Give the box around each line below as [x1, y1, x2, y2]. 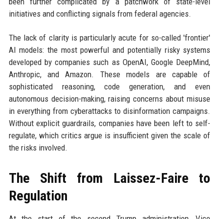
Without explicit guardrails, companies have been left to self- [8, 118, 211, 129]
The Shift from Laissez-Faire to [8, 170, 211, 187]
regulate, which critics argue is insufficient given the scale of [8, 131, 211, 141]
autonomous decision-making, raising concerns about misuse [8, 94, 211, 104]
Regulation [8, 188, 67, 204]
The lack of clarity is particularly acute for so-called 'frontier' [8, 33, 211, 43]
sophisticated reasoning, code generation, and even [8, 82, 211, 92]
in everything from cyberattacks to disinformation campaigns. [8, 106, 211, 116]
